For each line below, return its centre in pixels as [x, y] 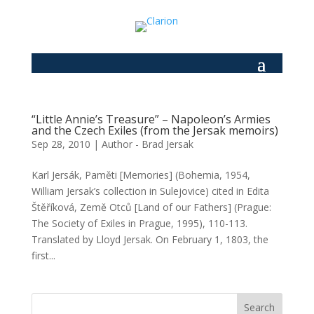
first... [43, 255]
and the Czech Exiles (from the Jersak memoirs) [155, 130]
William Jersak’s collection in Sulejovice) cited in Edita [150, 191]
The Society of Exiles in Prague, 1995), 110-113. [139, 223]
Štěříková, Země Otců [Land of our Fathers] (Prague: [151, 207]
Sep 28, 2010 [61, 144]
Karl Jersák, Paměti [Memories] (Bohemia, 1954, [141, 175]
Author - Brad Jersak [147, 144]
